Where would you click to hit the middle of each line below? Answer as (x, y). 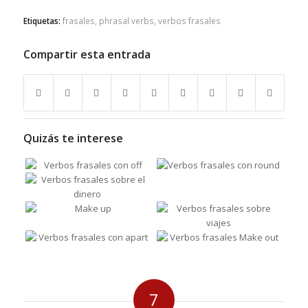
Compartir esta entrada (87, 55)
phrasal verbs (126, 21)
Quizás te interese (73, 139)
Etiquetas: (42, 21)
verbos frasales (189, 21)
